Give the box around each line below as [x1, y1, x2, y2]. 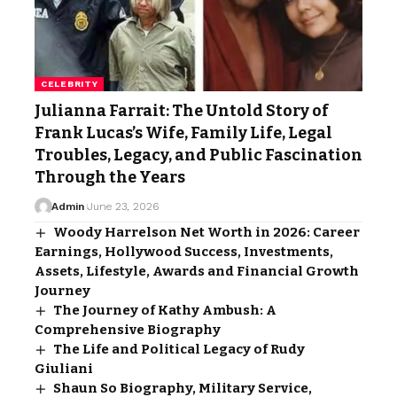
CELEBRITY [41, 78, 98, 89]
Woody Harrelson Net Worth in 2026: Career [53, 223, 361, 240]
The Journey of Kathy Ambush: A [53, 301, 277, 318]
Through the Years [35, 167, 185, 187]
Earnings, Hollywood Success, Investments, [35, 243, 333, 260]
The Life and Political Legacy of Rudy [53, 340, 306, 357]
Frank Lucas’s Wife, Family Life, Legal [35, 122, 332, 143]
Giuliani [35, 360, 93, 377]
